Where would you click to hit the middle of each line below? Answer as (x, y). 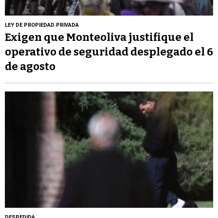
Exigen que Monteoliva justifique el (99, 37)
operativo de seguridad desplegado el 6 (109, 52)
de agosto (30, 66)
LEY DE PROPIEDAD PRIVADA (42, 25)
